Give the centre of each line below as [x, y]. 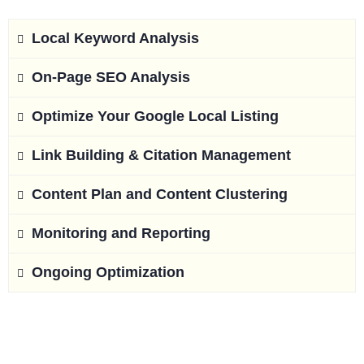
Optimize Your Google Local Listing [151, 116]
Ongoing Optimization [104, 272]
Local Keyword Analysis [111, 38]
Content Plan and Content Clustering [156, 194]
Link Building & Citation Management [157, 155]
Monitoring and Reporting [117, 233]
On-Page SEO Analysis [107, 77]
